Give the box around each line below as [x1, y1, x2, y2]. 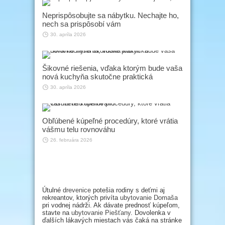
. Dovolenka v [131, 208, 171, 216]
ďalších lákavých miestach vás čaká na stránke [42, 216, 182, 224]
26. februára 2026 [50, 137, 92, 143]
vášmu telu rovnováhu [42, 125, 115, 134]
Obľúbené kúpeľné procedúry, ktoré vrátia [42, 116, 178, 125]
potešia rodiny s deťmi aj [91, 186, 165, 194]
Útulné [42, 186, 63, 194]
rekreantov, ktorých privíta [42, 193, 120, 201]
